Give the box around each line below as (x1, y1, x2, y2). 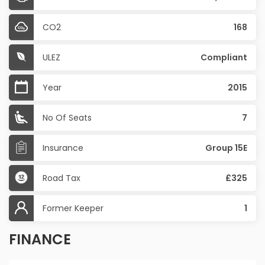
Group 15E (205, 142, 247, 154)
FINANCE (9, 230, 71, 250)
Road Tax (43, 172, 80, 185)
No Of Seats (43, 112, 92, 124)
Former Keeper (43, 202, 104, 215)
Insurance (43, 142, 83, 154)
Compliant (201, 51, 247, 64)
